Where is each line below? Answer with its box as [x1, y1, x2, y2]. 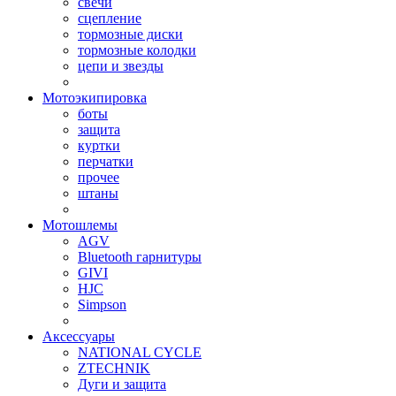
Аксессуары [42, 329, 115, 344]
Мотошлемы [42, 217, 118, 232]
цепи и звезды [78, 58, 164, 73]
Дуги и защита [78, 377, 166, 392]
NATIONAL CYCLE [78, 345, 202, 360]
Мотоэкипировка [42, 90, 147, 105]
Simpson [78, 297, 126, 312]
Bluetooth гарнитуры [78, 249, 202, 264]
